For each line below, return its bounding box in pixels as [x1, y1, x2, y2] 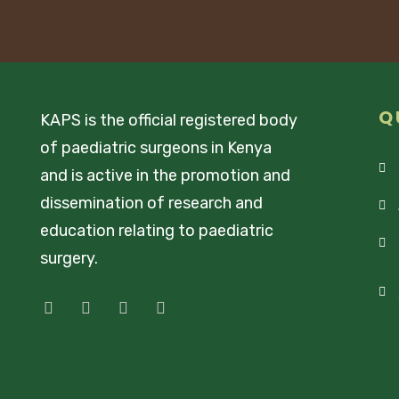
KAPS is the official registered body [40, 110, 297, 131]
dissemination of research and [40, 193, 263, 214]
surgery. [40, 248, 98, 269]
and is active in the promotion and [40, 166, 290, 186]
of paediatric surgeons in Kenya [40, 138, 272, 159]
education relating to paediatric [40, 221, 273, 241]
